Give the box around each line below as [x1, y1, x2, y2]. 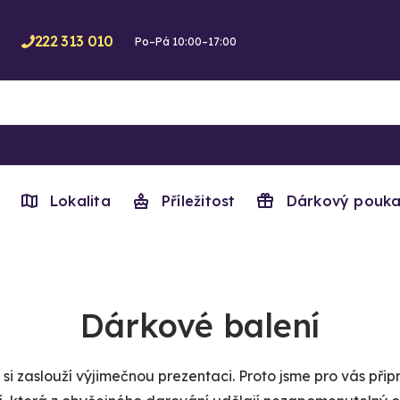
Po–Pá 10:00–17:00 [134, 35, 237, 48]
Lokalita [50, 192, 111, 210]
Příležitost [162, 192, 236, 210]
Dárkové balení [80, 305, 320, 346]
